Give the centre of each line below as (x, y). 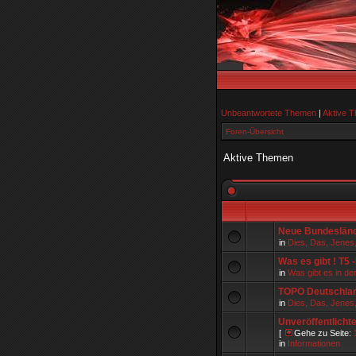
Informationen (314, 343)
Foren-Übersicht (255, 132)
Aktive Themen (258, 158)
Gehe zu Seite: (324, 333)
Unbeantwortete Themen (269, 113)
